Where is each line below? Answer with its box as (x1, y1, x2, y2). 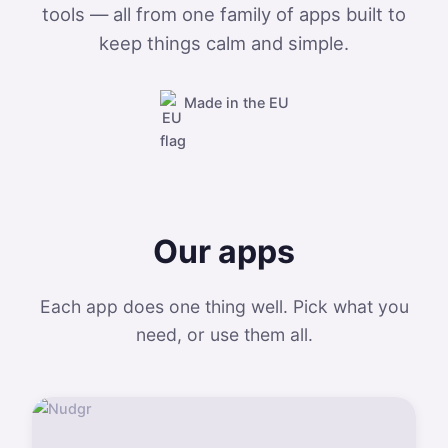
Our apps (153, 232, 295, 271)
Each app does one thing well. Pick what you (39, 296, 409, 317)
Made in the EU (183, 93, 289, 111)
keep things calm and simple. (99, 32, 349, 54)
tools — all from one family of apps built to (42, 3, 406, 25)
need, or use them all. (135, 324, 313, 345)
